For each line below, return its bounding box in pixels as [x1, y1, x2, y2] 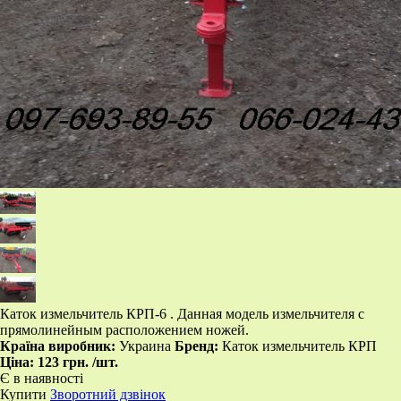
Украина [119, 337, 171, 354]
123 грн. [38, 354, 92, 370]
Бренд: [175, 337, 218, 354]
